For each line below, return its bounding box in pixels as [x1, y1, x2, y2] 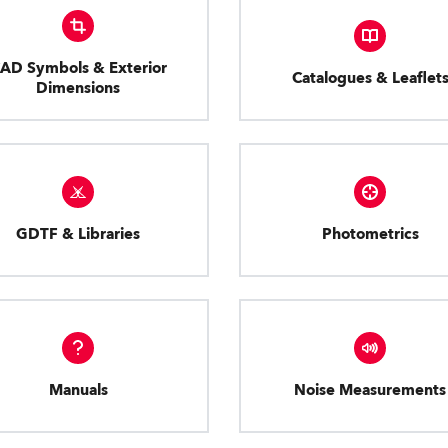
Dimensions [36, 78, 120, 98]
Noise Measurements [294, 380, 446, 400]
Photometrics [321, 224, 419, 244]
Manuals [48, 380, 108, 400]
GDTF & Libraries [16, 224, 140, 244]
